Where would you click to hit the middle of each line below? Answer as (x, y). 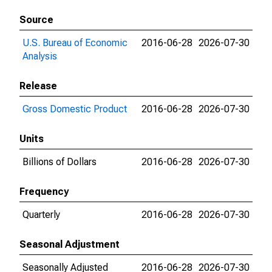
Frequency (44, 192)
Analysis (40, 56)
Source (36, 20)
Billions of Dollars (59, 162)
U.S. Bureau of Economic (75, 43)
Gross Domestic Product (75, 109)
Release (38, 86)
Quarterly (41, 215)
